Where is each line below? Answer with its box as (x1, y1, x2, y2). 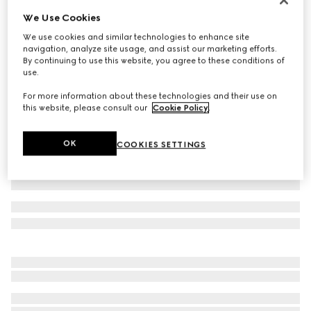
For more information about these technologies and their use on (23, 91, 278, 101)
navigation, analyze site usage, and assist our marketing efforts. (23, 44, 278, 54)
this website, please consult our (23, 103, 150, 113)
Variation (11, 45, 48, 55)
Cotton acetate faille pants (11, 12, 149, 26)
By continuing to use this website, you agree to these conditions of (23, 56, 285, 66)
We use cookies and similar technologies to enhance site (23, 32, 250, 42)
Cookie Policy (153, 103, 209, 113)
